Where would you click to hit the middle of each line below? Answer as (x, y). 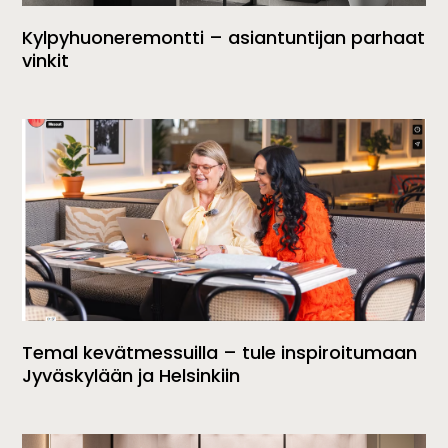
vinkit (46, 60)
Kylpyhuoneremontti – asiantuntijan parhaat (224, 37)
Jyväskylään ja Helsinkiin (131, 375)
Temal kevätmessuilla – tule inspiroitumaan (220, 352)
